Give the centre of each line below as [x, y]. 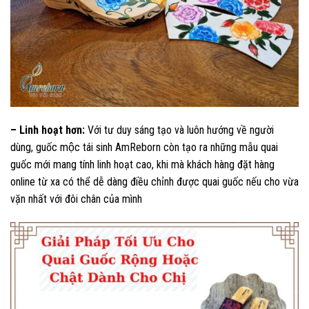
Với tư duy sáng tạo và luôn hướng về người [179, 130]
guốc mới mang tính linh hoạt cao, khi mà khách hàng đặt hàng [142, 164]
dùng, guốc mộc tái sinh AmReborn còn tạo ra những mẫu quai [144, 147]
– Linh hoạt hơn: [48, 130]
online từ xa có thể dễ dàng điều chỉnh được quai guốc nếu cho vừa [154, 181]
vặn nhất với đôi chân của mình [76, 199]
